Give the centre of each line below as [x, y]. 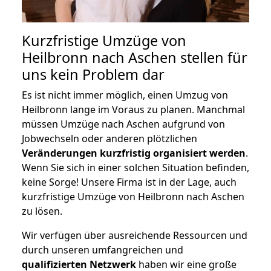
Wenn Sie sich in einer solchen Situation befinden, [135, 167]
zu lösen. [42, 211]
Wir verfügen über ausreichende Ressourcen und [135, 235]
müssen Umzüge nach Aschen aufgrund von [123, 124]
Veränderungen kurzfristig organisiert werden [134, 153]
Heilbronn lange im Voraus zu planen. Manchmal [133, 109]
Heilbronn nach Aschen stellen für [135, 57]
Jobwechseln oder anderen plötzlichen [109, 138]
